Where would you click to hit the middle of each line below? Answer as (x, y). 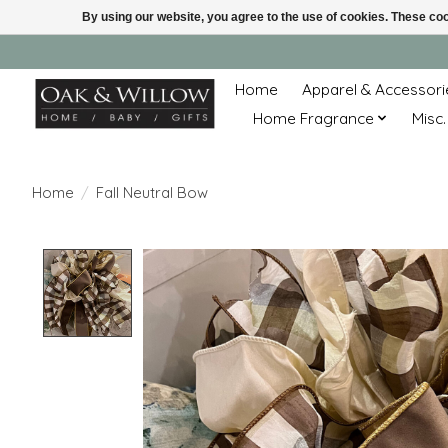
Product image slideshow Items (268, 259)
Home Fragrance (313, 118)
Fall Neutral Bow (151, 192)
